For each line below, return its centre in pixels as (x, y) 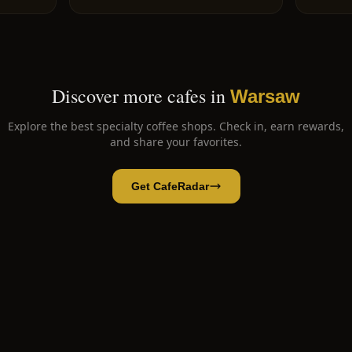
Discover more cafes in (139, 96)
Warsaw (265, 96)
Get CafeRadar (170, 186)
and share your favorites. (176, 142)
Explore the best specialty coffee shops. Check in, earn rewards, (176, 126)
